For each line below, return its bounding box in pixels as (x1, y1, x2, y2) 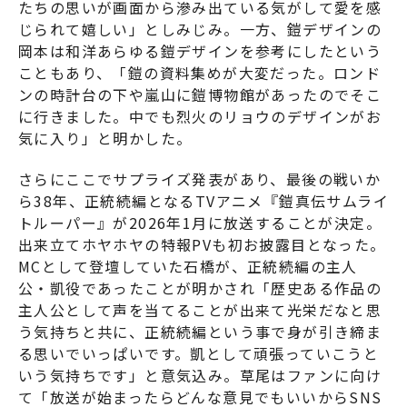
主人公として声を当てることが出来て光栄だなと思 (18, 299, 382, 322)
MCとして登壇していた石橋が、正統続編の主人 (18, 255, 358, 278)
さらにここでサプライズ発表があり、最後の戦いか (18, 168, 382, 191)
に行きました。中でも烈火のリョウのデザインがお (18, 105, 382, 128)
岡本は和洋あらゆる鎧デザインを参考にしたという (18, 40, 382, 63)
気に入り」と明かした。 (18, 127, 193, 150)
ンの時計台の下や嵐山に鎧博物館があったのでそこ (18, 84, 382, 106)
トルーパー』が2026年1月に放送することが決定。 (18, 212, 382, 234)
